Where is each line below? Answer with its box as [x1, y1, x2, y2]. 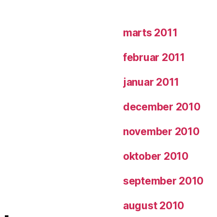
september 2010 [123, 175, 204, 187]
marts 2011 [123, 27, 178, 39]
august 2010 [123, 200, 185, 212]
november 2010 [123, 125, 200, 138]
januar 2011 [123, 76, 180, 89]
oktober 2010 [123, 150, 188, 163]
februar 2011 [123, 51, 185, 64]
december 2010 [123, 101, 201, 113]
